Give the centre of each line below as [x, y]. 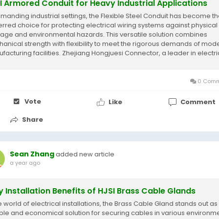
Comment [198, 102]
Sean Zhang [32, 154]
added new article [85, 154]
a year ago [25, 163]
